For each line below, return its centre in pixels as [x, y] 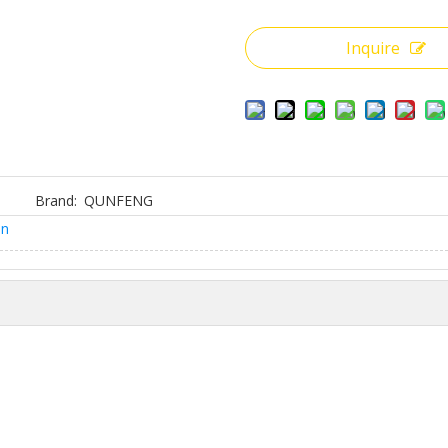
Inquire [373, 48]
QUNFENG [119, 200]
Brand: [56, 200]
